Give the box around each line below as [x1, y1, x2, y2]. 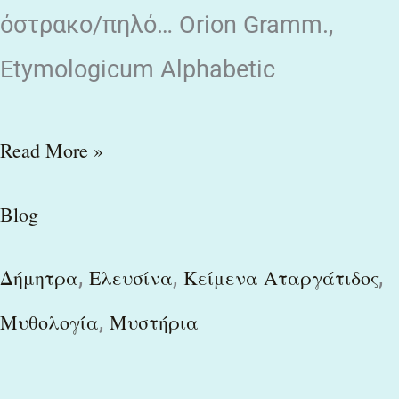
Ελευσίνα [89, 265, 173, 291]
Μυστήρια [110, 309, 199, 336]
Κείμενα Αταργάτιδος [183, 265, 379, 291]
